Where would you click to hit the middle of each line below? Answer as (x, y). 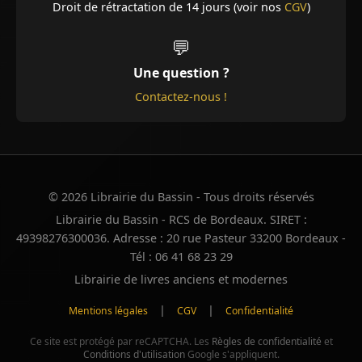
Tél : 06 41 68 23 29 (181, 257)
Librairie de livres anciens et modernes (181, 280)
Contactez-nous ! (181, 97)
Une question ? (181, 73)
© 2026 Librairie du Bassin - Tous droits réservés (181, 197)
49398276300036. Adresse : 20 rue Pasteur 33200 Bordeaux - (181, 238)
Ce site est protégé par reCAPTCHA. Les (120, 342)
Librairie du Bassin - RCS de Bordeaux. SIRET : (181, 220)
